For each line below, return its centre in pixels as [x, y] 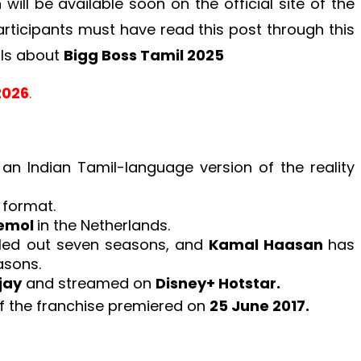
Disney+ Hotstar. [218, 283]
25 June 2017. [259, 305]
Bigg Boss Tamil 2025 [144, 55]
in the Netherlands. [104, 225]
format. [29, 205]
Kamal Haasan [268, 244]
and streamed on [89, 283]
